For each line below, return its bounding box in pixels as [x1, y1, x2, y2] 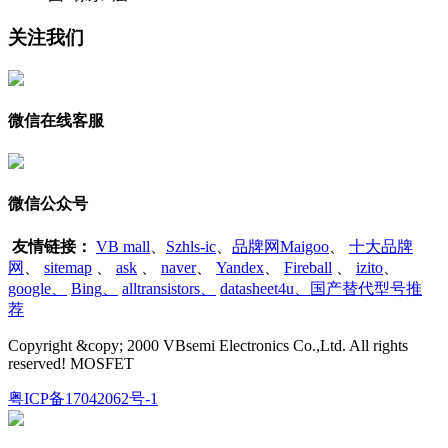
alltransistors [122, 279, 200, 297]
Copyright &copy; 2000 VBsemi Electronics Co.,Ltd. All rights [8, 336, 408, 354]
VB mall [96, 237, 150, 255]
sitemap [44, 258, 92, 276]
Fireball [284, 258, 332, 276]
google [8, 279, 51, 297]
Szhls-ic [166, 237, 216, 255]
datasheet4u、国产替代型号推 [220, 279, 422, 297]
